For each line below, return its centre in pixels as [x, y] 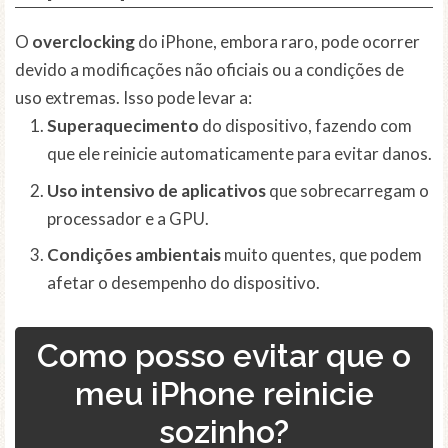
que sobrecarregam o [347, 190]
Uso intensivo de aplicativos [156, 190]
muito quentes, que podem [321, 255]
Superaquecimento [123, 126]
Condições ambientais [134, 255]
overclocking [83, 42]
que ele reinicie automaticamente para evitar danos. [239, 154]
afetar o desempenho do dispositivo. [183, 283]
